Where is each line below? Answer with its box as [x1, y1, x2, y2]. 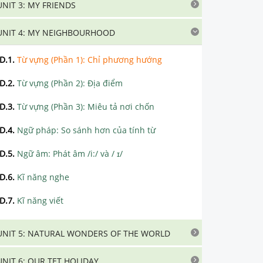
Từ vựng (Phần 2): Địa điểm [17, 77, 123, 89]
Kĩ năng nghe [17, 171, 69, 183]
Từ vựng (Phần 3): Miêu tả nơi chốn [17, 100, 154, 112]
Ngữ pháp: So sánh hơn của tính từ [17, 124, 156, 136]
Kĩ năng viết [17, 194, 63, 206]
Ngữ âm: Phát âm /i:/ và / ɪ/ [17, 147, 123, 159]
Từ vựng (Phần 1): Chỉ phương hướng [17, 53, 162, 65]
